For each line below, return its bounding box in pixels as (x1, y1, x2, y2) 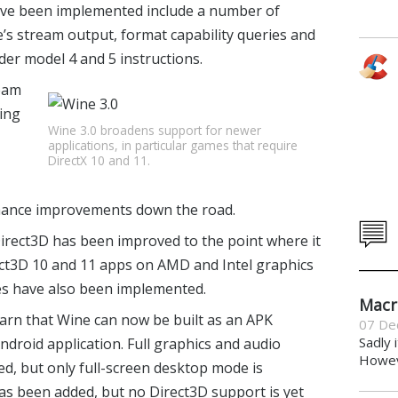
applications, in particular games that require (47, 136, 298, 154)
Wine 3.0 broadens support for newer (47, 121, 261, 139)
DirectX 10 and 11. (47, 151, 150, 169)
